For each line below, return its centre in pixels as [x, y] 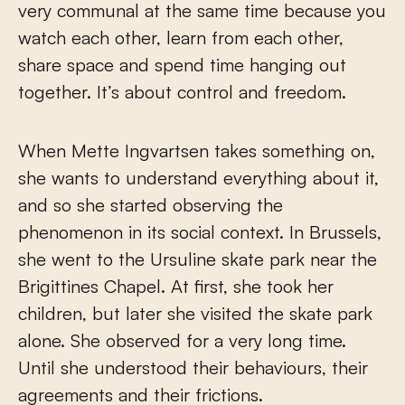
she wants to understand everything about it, [198, 177]
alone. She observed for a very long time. [182, 340]
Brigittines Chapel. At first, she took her [176, 286]
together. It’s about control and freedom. [182, 91]
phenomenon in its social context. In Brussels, [200, 231]
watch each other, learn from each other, [181, 37]
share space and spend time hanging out [182, 64]
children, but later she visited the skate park [195, 313]
